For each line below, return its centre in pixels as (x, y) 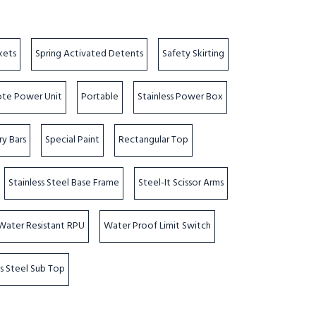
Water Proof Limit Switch (158, 226)
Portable (100, 97)
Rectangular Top (154, 140)
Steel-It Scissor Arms (181, 183)
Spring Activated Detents (90, 54)
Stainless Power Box (181, 97)
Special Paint (73, 140)
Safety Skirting (194, 54)
